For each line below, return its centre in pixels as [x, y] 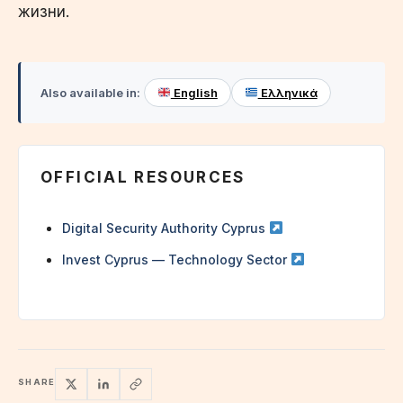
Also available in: [90, 92]
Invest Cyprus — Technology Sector [176, 259]
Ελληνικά [287, 92]
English [194, 92]
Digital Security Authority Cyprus [166, 228]
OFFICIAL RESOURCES [143, 177]
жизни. [44, 11]
